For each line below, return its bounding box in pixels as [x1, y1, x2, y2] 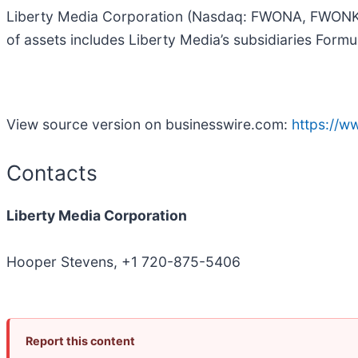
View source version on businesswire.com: [6, 115, 292, 133]
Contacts [6, 159, 97, 185]
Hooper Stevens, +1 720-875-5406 [6, 253, 241, 271]
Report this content [26, 334, 135, 348]
